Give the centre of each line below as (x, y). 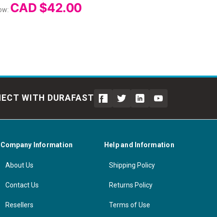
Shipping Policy (132, 165)
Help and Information (139, 145)
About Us (19, 165)
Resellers (19, 205)
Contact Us (22, 185)
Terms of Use (129, 205)
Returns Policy (131, 185)
